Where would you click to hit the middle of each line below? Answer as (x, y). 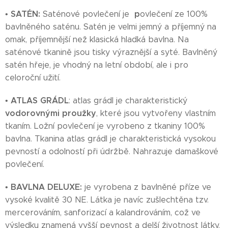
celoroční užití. (33, 78)
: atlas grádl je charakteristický (128, 101)
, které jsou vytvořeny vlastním (156, 113)
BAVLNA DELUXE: (46, 187)
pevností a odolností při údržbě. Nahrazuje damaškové (112, 151)
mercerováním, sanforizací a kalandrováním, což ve (103, 212)
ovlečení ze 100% (174, 14)
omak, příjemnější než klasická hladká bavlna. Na (97, 39)
